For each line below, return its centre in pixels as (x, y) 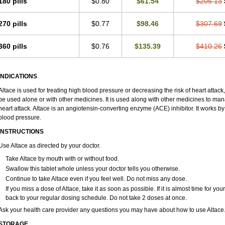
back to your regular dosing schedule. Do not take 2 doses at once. (96, 198)
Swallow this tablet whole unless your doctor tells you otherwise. (92, 169)
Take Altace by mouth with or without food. (62, 159)
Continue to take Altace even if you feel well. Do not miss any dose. (96, 179)
